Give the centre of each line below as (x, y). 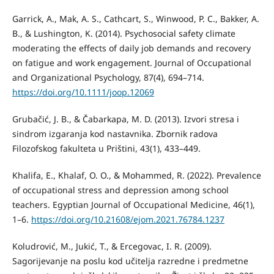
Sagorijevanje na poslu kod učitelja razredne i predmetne (130, 261)
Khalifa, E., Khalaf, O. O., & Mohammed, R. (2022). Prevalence (136, 175)
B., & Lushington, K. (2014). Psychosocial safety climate (124, 33)
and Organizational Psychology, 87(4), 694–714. (108, 77)
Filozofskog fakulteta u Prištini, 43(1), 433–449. (106, 148)
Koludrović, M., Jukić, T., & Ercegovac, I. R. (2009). (112, 246)
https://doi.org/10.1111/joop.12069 (83, 92)
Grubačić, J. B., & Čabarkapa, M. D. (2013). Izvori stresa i (125, 119)
